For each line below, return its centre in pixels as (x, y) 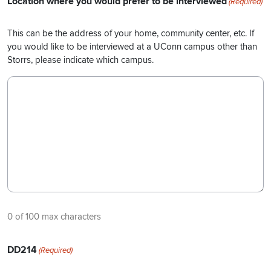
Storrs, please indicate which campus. (80, 60)
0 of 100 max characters (54, 216)
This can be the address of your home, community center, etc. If (131, 33)
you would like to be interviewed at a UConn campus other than (132, 46)
